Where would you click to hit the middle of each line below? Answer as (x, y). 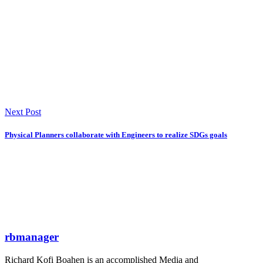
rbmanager (32, 237)
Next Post (23, 112)
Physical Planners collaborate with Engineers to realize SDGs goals (116, 135)
